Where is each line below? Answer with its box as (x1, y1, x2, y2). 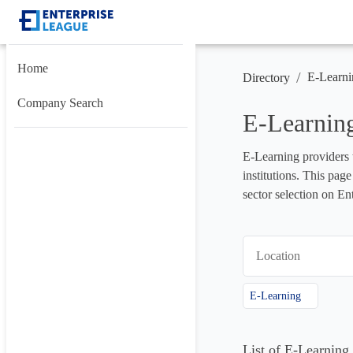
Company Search (17, 96, 103, 110)
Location (256, 249, 300, 263)
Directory (243, 71, 290, 84)
